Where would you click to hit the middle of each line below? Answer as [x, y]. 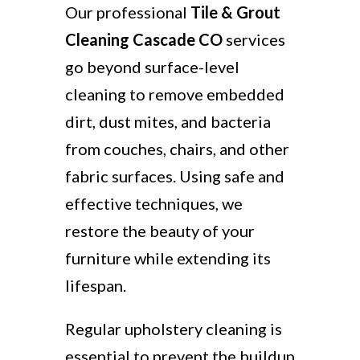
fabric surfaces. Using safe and [174, 176]
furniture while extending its [168, 258]
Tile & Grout [235, 12]
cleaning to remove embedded [174, 94]
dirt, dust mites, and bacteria [168, 121]
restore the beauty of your [160, 231]
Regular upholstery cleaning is [173, 329]
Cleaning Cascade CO [143, 39]
